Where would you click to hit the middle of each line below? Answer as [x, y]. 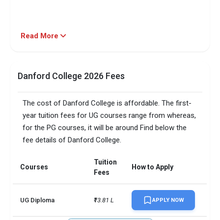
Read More [41, 36]
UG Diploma [38, 200]
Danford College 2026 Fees [71, 76]
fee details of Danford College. [72, 140]
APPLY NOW [168, 200]
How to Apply [153, 167]
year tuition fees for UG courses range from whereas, [110, 116]
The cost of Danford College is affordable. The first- [107, 103]
